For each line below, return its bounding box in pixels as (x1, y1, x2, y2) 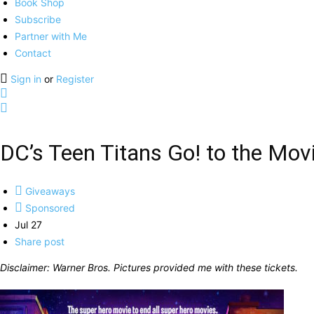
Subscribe (15, 13, 61, 25)
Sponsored (22, 202, 75, 214)
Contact (15, 47, 51, 59)
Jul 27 (15, 219, 42, 231)
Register (56, 73, 94, 85)
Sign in (11, 73, 44, 85)
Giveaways (22, 185, 75, 197)
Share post (15, 235, 64, 247)
